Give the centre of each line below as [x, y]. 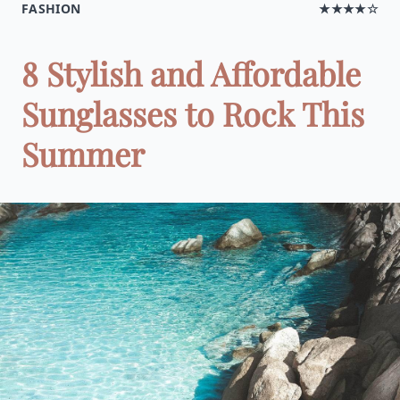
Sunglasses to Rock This [193, 113]
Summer [83, 154]
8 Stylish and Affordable [191, 73]
